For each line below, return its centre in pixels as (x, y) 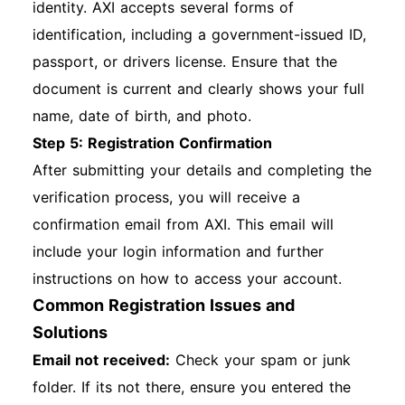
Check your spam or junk (260, 360)
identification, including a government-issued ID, (199, 34)
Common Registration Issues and (164, 305)
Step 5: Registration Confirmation (152, 143)
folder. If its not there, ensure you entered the (192, 387)
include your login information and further (178, 251)
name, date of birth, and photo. (142, 116)
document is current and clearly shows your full (198, 89)
